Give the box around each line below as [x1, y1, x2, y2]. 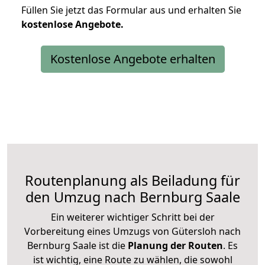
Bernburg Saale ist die [27, 238, 125, 252]
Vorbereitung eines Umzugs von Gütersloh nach [24, 224, 241, 238]
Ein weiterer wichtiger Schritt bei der [50, 210, 215, 224]
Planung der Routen [125, 238, 223, 252]
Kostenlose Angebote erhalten [50, 50, 215, 67]
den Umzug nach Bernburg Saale [25, 187, 240, 206]
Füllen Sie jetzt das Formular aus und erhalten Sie [21, 3, 241, 17]
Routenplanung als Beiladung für [25, 170, 240, 190]
